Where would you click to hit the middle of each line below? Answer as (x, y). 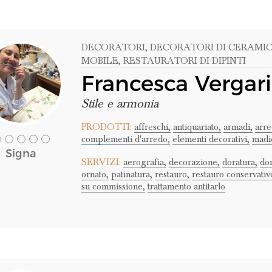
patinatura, (131, 174)
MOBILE (100, 61)
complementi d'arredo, (125, 139)
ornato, (95, 174)
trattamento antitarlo (186, 186)
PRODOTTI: (106, 127)
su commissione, (113, 186)
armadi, (238, 127)
